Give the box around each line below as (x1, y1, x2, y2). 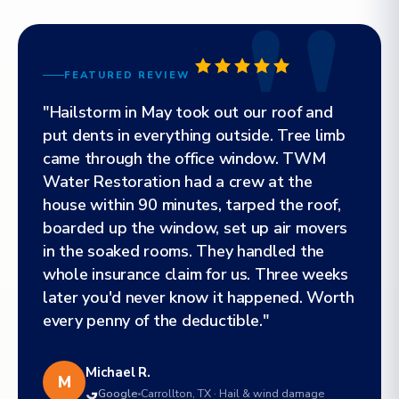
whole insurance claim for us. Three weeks (43, 264, 348, 285)
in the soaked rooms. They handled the (43, 240, 325, 262)
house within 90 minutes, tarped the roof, (43, 194, 341, 216)
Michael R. (85, 363, 151, 381)
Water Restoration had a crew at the (43, 171, 313, 192)
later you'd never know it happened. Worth (43, 287, 354, 308)
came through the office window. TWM (43, 148, 326, 169)
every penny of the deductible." (43, 310, 270, 331)
